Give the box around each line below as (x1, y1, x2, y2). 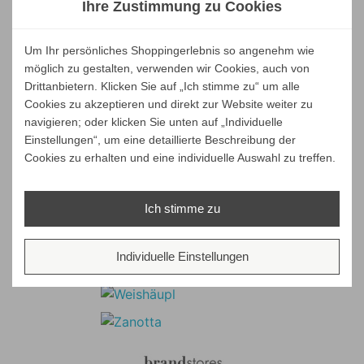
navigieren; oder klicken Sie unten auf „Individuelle (24, 115, 283, 128)
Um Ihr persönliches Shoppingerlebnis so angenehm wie (24, 43, 314, 57)
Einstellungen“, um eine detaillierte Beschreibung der (24, 132, 296, 146)
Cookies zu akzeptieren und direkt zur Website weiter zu (24, 97, 313, 110)
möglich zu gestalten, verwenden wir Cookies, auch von (24, 61, 310, 75)
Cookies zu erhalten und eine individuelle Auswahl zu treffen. (24, 150, 336, 164)
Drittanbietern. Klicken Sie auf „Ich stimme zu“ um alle (24, 79, 300, 93)
